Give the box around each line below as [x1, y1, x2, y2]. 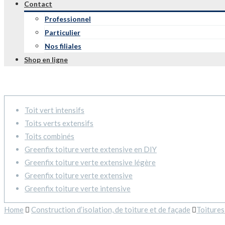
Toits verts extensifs [25, 119, 93, 128]
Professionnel [45, 15, 91, 23]
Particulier [45, 28, 80, 37]
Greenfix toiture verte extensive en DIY [25, 145, 157, 154]
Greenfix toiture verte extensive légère [25, 158, 156, 167]
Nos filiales [45, 42, 81, 50]
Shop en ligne [24, 55, 68, 64]
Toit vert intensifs [25, 105, 84, 115]
